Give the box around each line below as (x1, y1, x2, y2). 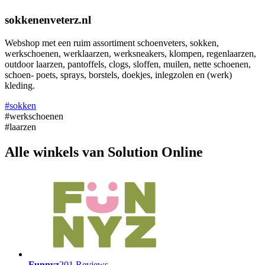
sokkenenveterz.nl (5, 14, 91, 27)
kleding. (5, 80, 35, 91)
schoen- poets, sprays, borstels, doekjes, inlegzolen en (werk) (5, 70, 232, 80)
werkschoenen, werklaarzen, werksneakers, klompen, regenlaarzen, (5, 49, 256, 59)
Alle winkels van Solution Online (5, 144, 203, 160)
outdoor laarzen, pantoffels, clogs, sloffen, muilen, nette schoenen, (5, 59, 251, 69)
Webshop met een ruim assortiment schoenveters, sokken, (5, 38, 219, 48)
